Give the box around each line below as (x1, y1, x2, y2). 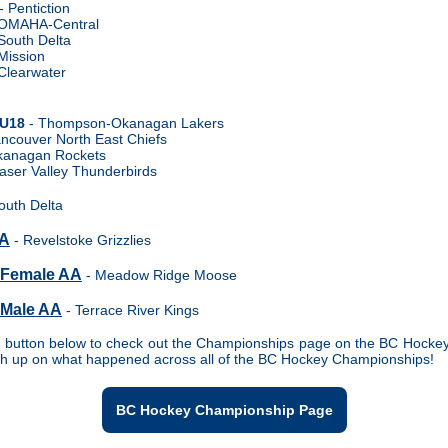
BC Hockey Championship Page (115, 402, 333, 418)
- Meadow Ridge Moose (82, 267, 237, 283)
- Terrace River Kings (62, 302, 199, 318)
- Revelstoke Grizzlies (10, 232, 151, 248)
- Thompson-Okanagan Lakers (25, 115, 224, 131)
